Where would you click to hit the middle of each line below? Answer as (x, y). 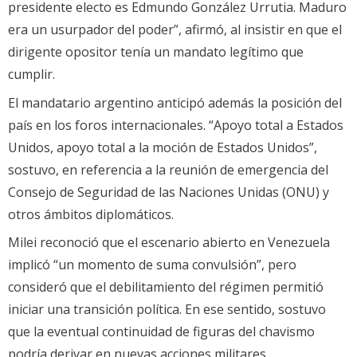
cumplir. (31, 75)
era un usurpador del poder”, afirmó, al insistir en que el (175, 30)
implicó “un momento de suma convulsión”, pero (152, 264)
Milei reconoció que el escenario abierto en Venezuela (169, 242)
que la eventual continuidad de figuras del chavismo (161, 331)
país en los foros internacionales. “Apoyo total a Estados (176, 125)
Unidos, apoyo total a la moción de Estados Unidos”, (163, 147)
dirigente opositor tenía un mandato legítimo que (156, 52)
